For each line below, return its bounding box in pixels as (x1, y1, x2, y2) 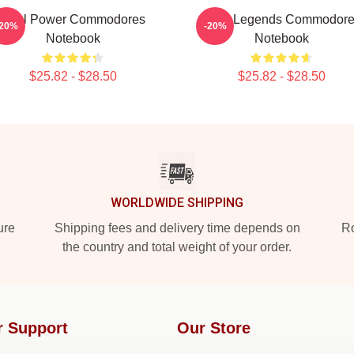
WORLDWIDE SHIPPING (111, 195, 243, 210)
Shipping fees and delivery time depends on (54, 221, 300, 235)
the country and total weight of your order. (62, 240, 292, 254)
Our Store (177, 319, 250, 337)
